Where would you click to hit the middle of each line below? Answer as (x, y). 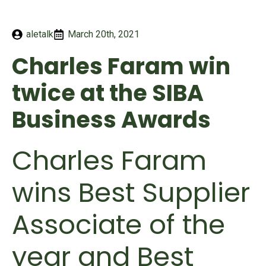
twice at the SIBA (108, 93)
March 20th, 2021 (104, 34)
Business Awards (111, 120)
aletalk (40, 34)
